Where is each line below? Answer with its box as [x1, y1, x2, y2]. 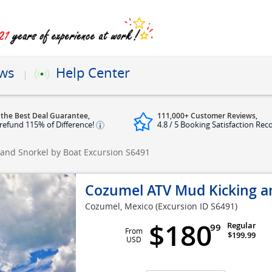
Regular [227, 220, 256, 231]
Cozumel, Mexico [85, 200, 153, 212]
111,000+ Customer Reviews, [157, 110, 257, 121]
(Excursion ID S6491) [155, 200, 237, 212]
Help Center [56, 64, 130, 81]
